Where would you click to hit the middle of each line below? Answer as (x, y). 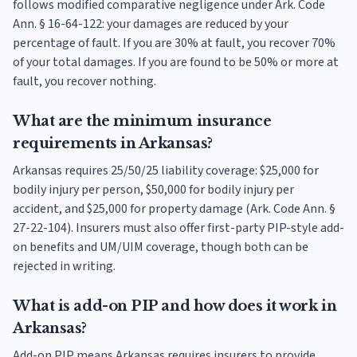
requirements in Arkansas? (113, 144)
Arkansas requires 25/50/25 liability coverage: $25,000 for (166, 171)
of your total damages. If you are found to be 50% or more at (176, 63)
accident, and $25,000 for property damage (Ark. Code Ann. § (174, 209)
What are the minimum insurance (142, 122)
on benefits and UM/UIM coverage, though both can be (161, 247)
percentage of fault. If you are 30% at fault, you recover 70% (174, 43)
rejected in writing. (64, 267)
